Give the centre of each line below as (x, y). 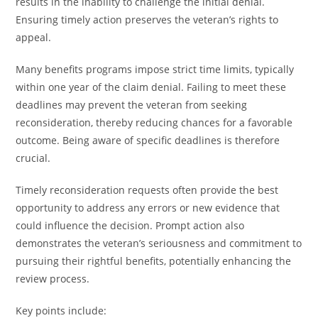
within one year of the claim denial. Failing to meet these (151, 87)
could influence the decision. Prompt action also (130, 225)
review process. (53, 279)
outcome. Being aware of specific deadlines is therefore (148, 140)
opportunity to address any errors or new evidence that (148, 208)
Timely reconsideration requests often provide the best (147, 190)
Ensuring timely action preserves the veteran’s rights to (147, 20)
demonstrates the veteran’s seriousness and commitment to (159, 243)
